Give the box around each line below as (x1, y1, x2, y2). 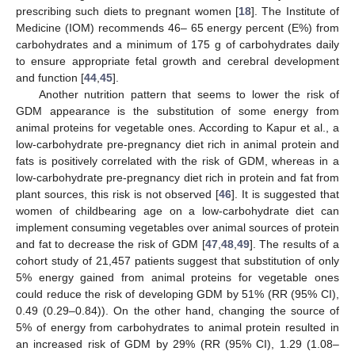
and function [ (16, 71, 84, 84)
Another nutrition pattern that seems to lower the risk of (38, 87, 339, 101)
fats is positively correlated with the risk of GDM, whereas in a (16, 154, 339, 167)
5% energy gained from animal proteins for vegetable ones (16, 270, 339, 284)
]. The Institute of (251, 4, 339, 17)
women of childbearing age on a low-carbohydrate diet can (16, 204, 339, 217)
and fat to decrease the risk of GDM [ (16, 237, 205, 250)
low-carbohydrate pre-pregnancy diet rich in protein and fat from (16, 170, 339, 184)
